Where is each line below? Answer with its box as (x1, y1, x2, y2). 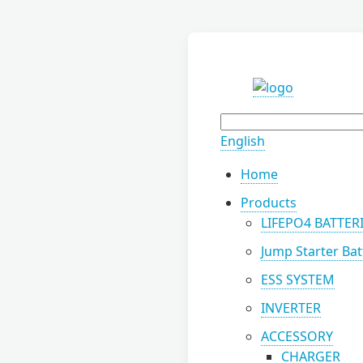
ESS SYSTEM (261, 271, 335, 288)
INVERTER (261, 299, 321, 317)
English (220, 132, 265, 150)
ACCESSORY (261, 327, 333, 345)
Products (241, 194, 297, 211)
